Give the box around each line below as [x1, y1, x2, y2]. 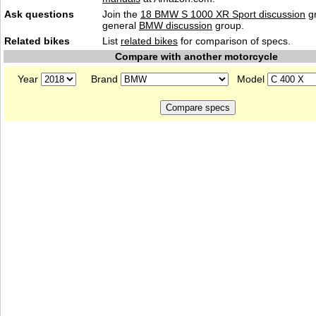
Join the [102, 8, 140, 20]
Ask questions [4, 8, 74, 20]
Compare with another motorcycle [114, 51, 278, 62]
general [102, 20, 139, 31]
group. [212, 20, 244, 31]
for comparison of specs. [178, 35, 291, 47]
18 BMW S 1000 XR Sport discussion [140, 8, 305, 20]
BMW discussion [139, 20, 212, 31]
